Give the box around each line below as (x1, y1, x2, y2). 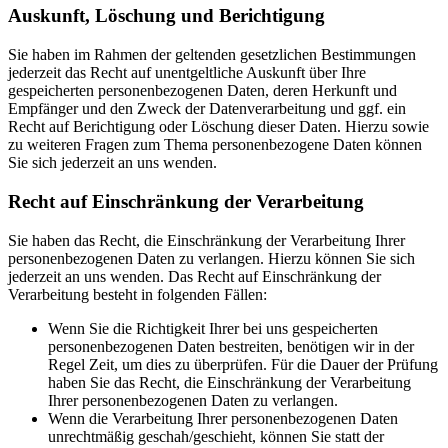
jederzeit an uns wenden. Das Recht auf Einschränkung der (8, 267, 381, 285)
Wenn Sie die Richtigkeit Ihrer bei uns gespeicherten (48, 319, 378, 337)
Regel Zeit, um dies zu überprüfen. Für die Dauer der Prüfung (48, 355, 438, 373)
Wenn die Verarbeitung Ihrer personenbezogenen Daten (48, 409, 398, 427)
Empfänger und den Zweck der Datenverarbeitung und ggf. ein (8, 100, 406, 118)
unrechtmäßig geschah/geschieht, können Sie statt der (48, 427, 384, 445)
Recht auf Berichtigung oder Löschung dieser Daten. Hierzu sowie (8, 118, 429, 136)
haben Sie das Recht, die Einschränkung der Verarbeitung (48, 373, 411, 391)
